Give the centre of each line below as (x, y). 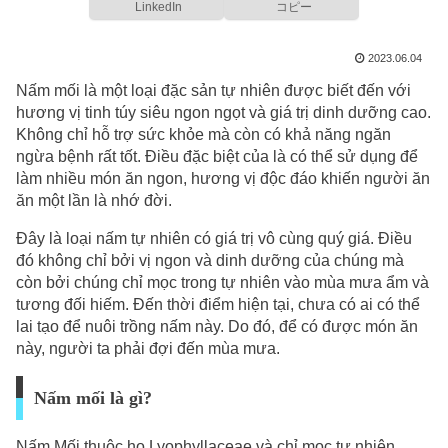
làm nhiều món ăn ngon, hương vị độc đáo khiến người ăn (223, 178)
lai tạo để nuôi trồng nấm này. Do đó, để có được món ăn (217, 326)
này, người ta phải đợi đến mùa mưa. (148, 348)
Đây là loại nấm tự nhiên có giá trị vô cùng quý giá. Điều (214, 238)
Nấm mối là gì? (92, 397)
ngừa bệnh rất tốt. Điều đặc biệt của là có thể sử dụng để (217, 156)
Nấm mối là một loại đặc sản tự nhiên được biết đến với (213, 90)
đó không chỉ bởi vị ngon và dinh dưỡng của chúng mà (210, 260)
